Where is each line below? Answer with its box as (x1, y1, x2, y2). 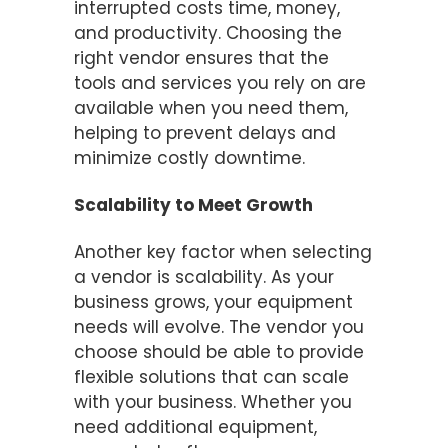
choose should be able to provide (74, 340, 364, 365)
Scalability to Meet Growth (74, 193, 313, 218)
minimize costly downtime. (74, 146, 305, 171)
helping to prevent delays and (74, 121, 336, 146)
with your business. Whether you (74, 390, 352, 415)
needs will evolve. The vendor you (74, 315, 364, 340)
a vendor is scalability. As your (74, 265, 334, 290)
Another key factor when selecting (74, 240, 372, 265)
